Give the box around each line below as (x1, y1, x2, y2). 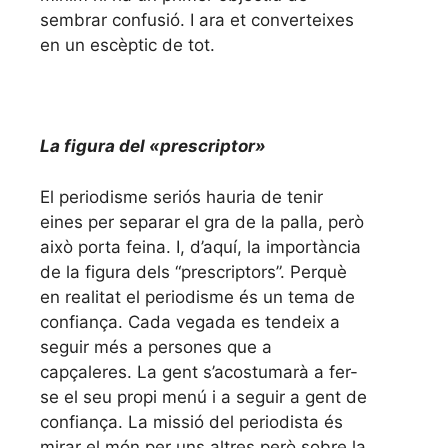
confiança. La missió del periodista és (40, 411, 343, 432)
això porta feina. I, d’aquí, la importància (40, 236, 361, 257)
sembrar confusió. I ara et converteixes (40, 10, 354, 31)
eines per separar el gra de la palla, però (40, 211, 364, 232)
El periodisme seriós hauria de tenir (40, 186, 323, 207)
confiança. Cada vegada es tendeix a (40, 311, 340, 332)
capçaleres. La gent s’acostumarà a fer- (40, 361, 358, 382)
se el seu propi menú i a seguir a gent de (40, 386, 367, 407)
